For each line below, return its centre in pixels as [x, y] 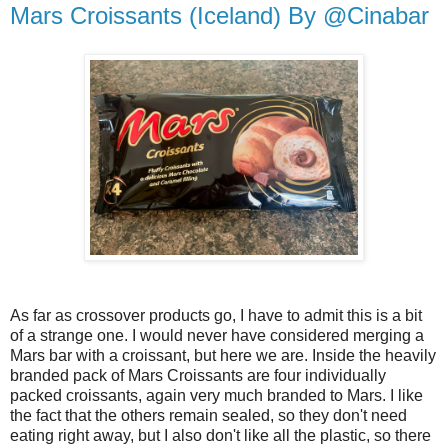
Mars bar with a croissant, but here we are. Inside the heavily [223, 356]
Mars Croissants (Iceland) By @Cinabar [219, 16]
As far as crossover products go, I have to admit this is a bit [216, 316]
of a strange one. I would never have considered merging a [217, 336]
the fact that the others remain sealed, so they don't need [208, 416]
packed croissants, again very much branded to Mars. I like [216, 396]
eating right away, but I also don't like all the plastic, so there [220, 436]
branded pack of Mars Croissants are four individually [198, 376]
